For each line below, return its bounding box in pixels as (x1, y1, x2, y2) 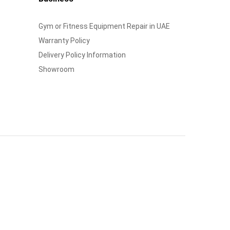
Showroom (38, 65, 74, 73)
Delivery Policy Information (38, 50, 126, 59)
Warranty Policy (38, 36, 90, 45)
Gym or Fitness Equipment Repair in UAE (38, 22, 170, 30)
